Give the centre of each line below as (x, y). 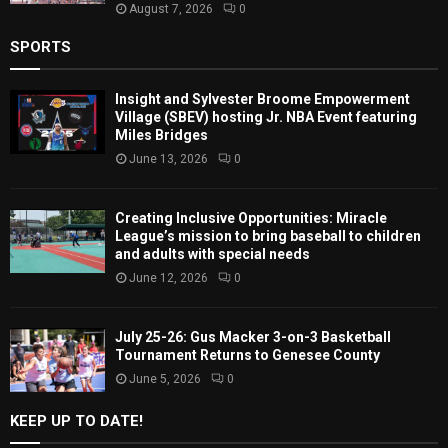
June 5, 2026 (165, 379)
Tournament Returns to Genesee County (247, 355)
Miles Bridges (161, 135)
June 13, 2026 (168, 159)
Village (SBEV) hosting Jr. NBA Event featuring (266, 117)
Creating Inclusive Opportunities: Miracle (251, 218)
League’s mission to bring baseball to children (268, 236)
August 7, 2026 (171, 9)
